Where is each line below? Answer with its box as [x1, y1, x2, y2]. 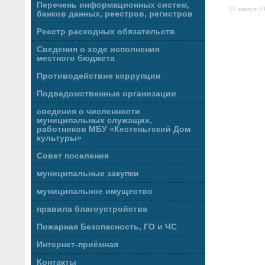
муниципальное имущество [37, 187, 153, 196]
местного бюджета [37, 54, 115, 63]
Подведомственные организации [37, 89, 176, 98]
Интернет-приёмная [37, 240, 118, 249]
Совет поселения [37, 151, 109, 160]
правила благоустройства [37, 205, 147, 214]
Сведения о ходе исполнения [37, 45, 160, 54]
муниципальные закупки [37, 169, 139, 178]
